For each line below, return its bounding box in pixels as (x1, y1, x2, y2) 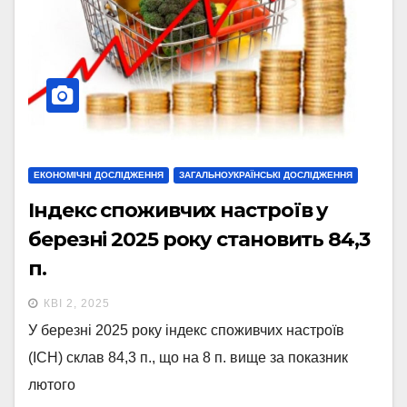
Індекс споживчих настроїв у (28, 197, 329, 223)
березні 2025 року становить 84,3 (28, 226, 370, 252)
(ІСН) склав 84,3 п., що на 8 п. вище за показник (28, 349, 348, 365)
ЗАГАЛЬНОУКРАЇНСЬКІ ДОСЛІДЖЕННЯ (179, 169, 352, 180)
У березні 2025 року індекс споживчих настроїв (28, 322, 344, 338)
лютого (28, 376, 75, 392)
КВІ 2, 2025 (44, 296, 110, 310)
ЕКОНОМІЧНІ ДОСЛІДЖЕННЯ (34, 169, 164, 180)
